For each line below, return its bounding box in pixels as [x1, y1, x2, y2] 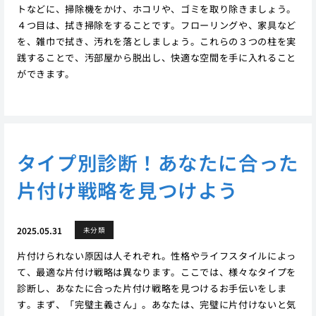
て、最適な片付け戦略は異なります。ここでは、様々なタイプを [16, 265, 296, 279]
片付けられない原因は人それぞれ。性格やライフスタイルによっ [16, 249, 296, 263]
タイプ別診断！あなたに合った [16, 148, 299, 177]
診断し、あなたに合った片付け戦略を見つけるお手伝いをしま [16, 281, 287, 296]
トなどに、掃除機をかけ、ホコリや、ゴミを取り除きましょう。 [16, 1, 296, 16]
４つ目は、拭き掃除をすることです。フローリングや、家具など [16, 18, 296, 32]
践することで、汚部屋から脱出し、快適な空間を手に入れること [16, 50, 296, 64]
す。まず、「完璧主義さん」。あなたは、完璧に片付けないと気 [16, 298, 296, 312]
